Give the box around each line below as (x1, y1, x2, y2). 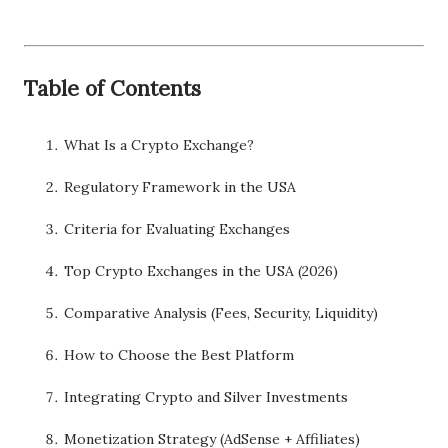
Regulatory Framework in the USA (64, 178, 296, 196)
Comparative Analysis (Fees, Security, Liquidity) (64, 304, 378, 322)
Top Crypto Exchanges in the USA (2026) (64, 262, 338, 280)
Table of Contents (24, 75, 201, 102)
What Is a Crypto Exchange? (64, 136, 254, 154)
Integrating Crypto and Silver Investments (64, 388, 348, 406)
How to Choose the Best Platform (64, 346, 294, 364)
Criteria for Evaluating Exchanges (64, 220, 290, 238)
